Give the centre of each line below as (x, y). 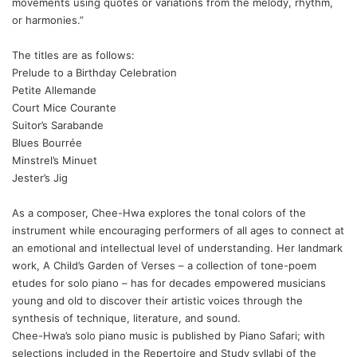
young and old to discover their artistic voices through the (157, 300)
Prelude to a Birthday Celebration (94, 72)
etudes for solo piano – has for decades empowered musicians (169, 282)
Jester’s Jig (40, 177)
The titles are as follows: (73, 55)
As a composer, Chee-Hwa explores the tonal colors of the (159, 212)
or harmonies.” (48, 20)
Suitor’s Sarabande (58, 125)
